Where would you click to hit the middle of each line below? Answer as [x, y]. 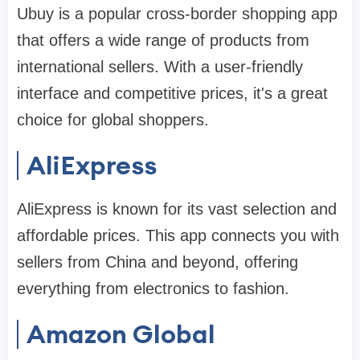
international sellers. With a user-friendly [160, 67]
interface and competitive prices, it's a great [172, 94]
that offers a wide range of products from [163, 41]
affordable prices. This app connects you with [178, 236]
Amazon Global [121, 334]
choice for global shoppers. [113, 120]
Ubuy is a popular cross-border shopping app [177, 14]
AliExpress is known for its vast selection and [177, 209]
